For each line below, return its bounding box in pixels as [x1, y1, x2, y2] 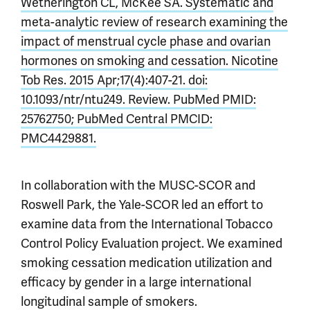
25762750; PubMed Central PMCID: [21, 111, 212, 127]
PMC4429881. [21, 131, 96, 146]
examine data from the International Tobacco [21, 217, 273, 232]
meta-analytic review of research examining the [21, 15, 288, 30]
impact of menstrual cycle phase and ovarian [21, 34, 271, 49]
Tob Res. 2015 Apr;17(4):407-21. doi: [21, 73, 208, 88]
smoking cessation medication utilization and [21, 255, 272, 271]
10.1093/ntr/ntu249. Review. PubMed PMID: [21, 92, 256, 107]
